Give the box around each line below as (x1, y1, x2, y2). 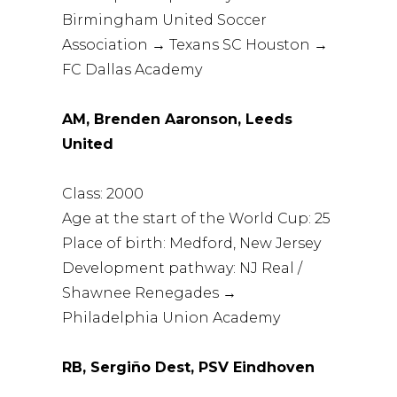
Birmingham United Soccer (62, 11, 268, 28)
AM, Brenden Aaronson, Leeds (62, 110, 293, 128)
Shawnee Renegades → (62, 284, 237, 301)
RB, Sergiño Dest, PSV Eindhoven (62, 358, 315, 376)
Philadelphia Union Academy (62, 308, 281, 326)
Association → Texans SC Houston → (62, 35, 329, 53)
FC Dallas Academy (62, 60, 203, 78)
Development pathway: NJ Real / (62, 259, 303, 276)
